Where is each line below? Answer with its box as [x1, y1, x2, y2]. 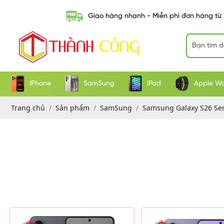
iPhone [29, 80, 51, 88]
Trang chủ [11, 102, 45, 112]
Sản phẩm [55, 102, 89, 112]
